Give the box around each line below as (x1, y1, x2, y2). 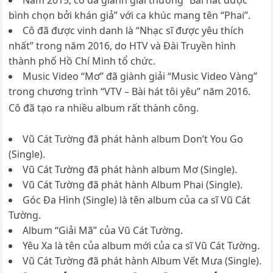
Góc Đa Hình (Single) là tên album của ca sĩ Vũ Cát (23, 193, 251, 207)
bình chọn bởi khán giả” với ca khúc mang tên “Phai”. (9, 9, 251, 22)
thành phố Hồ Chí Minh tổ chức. (9, 54, 156, 68)
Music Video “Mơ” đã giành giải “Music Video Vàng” (23, 69, 258, 83)
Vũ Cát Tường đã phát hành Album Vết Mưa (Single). (23, 254, 262, 268)
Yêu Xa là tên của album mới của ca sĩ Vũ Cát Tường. (23, 239, 260, 252)
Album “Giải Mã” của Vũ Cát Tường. (23, 224, 183, 237)
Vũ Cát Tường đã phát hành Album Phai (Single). (23, 178, 243, 191)
